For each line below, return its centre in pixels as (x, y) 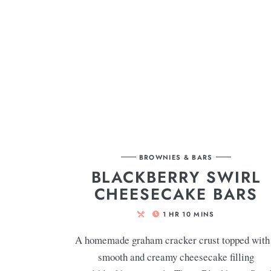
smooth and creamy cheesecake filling (176, 256)
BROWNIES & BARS (176, 157)
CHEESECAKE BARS (176, 194)
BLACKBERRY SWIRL (176, 177)
